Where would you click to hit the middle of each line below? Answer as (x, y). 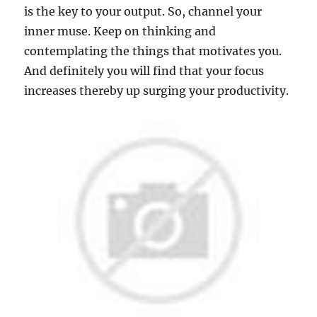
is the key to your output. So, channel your (143, 11)
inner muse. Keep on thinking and (120, 31)
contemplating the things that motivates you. (153, 51)
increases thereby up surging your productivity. (157, 90)
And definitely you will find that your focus (144, 70)
